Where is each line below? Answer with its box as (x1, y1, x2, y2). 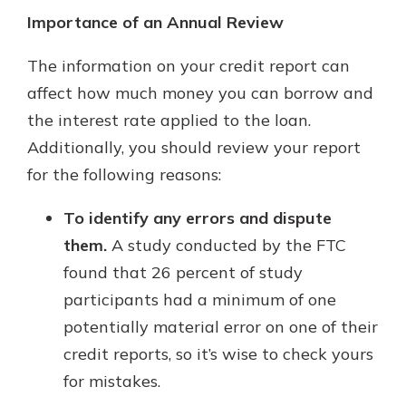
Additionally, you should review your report (27, 137, 361, 158)
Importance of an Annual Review (27, 12, 284, 33)
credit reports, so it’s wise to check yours (63, 343, 373, 364)
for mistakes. (63, 371, 160, 391)
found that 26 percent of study (63, 262, 303, 283)
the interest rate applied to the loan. (27, 110, 311, 130)
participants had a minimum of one (63, 289, 336, 310)
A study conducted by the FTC (107, 235, 346, 256)
